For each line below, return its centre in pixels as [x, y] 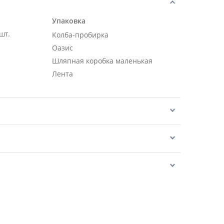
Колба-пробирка [80, 35]
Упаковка [69, 21]
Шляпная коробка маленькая [102, 61]
